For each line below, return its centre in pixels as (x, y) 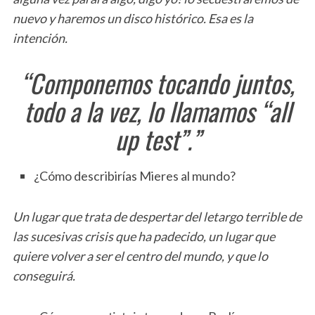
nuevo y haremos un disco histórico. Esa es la (133, 18)
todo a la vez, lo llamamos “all (157, 110)
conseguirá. (44, 275)
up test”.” (157, 139)
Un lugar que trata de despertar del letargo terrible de (157, 216)
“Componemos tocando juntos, (157, 82)
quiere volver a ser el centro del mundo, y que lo (140, 256)
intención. (40, 38)
